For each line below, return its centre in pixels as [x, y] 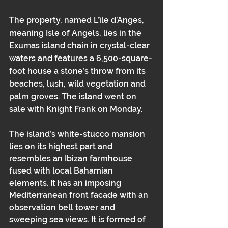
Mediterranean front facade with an [80, 195]
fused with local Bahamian [62, 171]
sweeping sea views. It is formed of [78, 220]
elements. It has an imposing [66, 183]
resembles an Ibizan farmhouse [72, 159]
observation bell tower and [63, 207]
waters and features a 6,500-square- [81, 58]
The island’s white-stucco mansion [78, 134]
